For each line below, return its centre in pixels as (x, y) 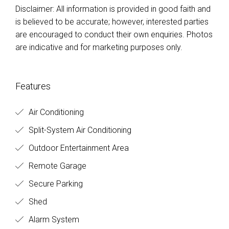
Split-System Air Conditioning (79, 130)
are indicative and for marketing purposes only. (99, 47)
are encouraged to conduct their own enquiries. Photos (114, 35)
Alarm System (53, 220)
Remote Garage (56, 166)
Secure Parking (55, 184)
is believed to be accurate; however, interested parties (112, 22)
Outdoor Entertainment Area (78, 148)
